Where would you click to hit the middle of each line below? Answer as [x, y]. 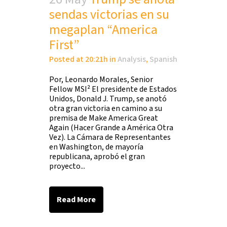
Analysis [132, 59]
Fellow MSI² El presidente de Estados [113, 89]
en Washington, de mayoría [96, 147]
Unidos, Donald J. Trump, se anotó [108, 99]
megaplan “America [103, 30]
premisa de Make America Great [104, 118]
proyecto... [67, 166]
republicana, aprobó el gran [97, 157]
